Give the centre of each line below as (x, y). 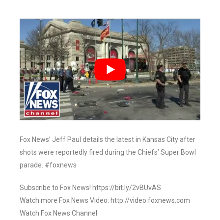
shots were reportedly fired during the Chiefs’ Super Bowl (108, 152)
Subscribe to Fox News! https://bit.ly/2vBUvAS (90, 188)
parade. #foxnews (48, 165)
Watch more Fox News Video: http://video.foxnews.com (105, 201)
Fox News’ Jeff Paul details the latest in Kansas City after (108, 140)
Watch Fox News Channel (58, 213)
